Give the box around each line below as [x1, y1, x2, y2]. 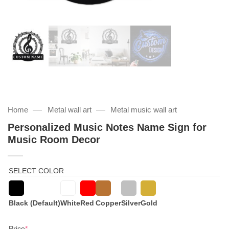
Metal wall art [47, 105, 91, 114]
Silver [121, 198, 141, 207]
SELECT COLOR [9, 166, 64, 175]
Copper [96, 198, 121, 207]
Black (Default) [9, 198, 60, 207]
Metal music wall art [110, 105, 177, 114]
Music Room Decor [8, 133, 100, 145]
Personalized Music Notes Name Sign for [8, 121, 207, 133]
